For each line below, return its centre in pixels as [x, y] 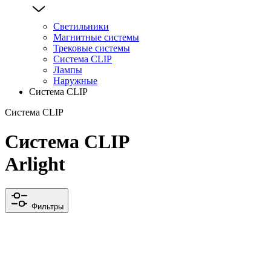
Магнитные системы [96, 37]
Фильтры [47, 207]
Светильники [81, 26]
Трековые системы [92, 48]
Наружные [75, 80]
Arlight [35, 164]
